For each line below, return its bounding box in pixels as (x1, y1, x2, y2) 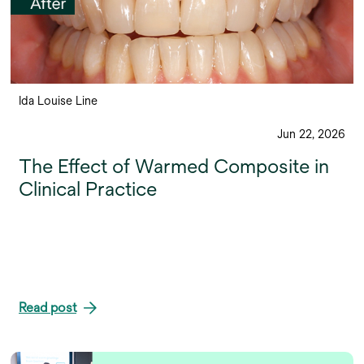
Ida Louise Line (19, 93, 97, 107)
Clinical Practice (19, 177, 157, 200)
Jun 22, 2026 (277, 127, 345, 141)
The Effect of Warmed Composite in (19, 154, 329, 177)
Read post (19, 300, 76, 315)
